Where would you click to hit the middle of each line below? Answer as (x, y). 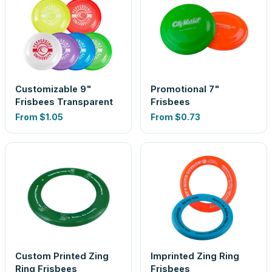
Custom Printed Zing (62, 256)
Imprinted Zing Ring (195, 256)
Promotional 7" (185, 89)
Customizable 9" (53, 89)
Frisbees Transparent (64, 102)
